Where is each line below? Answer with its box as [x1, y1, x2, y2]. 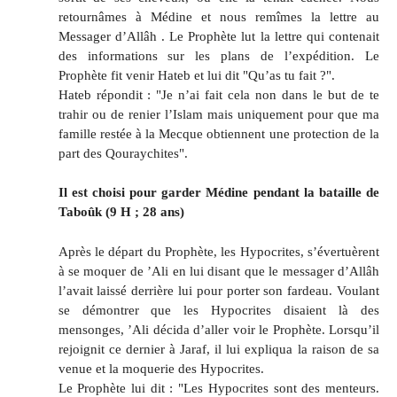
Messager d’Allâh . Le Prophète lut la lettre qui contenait [58, 27, 379, 43]
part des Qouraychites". [58, 144, 188, 160]
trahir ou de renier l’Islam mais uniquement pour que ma [58, 105, 379, 121]
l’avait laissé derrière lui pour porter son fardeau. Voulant [58, 283, 379, 299]
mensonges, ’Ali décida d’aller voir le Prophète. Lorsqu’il [58, 322, 379, 338]
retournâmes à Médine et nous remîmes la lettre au [58, 8, 379, 24]
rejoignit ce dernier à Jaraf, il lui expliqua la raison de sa [58, 341, 379, 357]
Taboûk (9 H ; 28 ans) [58, 204, 184, 220]
